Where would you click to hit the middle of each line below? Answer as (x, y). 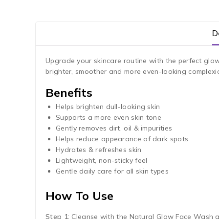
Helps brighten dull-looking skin (108, 106)
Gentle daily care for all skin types (112, 171)
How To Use (79, 195)
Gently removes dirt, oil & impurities (114, 128)
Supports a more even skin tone (109, 117)
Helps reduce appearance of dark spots (122, 139)
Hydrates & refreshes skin (99, 149)
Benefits (69, 92)
